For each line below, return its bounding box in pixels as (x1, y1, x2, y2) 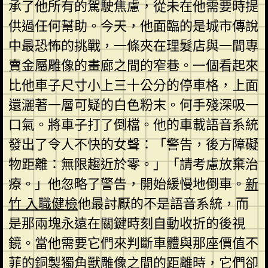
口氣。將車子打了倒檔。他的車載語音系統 (8, 115, 258, 134)
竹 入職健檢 (8, 194, 78, 213)
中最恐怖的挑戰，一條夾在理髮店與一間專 (8, 36, 258, 55)
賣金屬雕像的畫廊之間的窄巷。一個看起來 (8, 56, 258, 75)
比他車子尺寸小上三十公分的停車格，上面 (8, 75, 258, 95)
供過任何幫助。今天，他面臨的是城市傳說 (8, 16, 258, 35)
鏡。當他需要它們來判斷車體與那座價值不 (8, 233, 258, 252)
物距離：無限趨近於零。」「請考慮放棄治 (8, 154, 258, 173)
